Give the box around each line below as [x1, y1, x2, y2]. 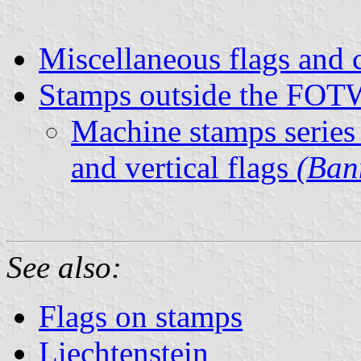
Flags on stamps [39, 298, 243, 334]
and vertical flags [71, 149, 297, 185]
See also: [6, 249, 122, 284]
